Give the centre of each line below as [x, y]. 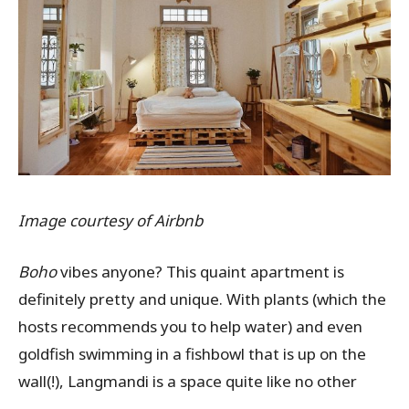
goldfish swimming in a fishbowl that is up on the [192, 354]
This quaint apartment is [255, 272]
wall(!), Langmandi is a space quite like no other [188, 382]
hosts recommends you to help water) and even [190, 327]
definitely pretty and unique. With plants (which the [202, 299]
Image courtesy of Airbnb [110, 221]
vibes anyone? [113, 272]
